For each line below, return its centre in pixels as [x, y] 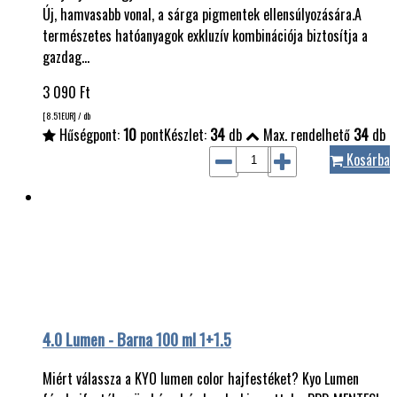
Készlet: [187, 135]
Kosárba [366, 160]
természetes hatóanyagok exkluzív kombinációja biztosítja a [205, 36]
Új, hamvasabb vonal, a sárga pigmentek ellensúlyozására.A [202, 15]
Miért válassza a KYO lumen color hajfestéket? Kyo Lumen [201, 378]
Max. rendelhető [307, 135]
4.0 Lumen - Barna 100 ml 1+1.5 [137, 339]
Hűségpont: [90, 135]
